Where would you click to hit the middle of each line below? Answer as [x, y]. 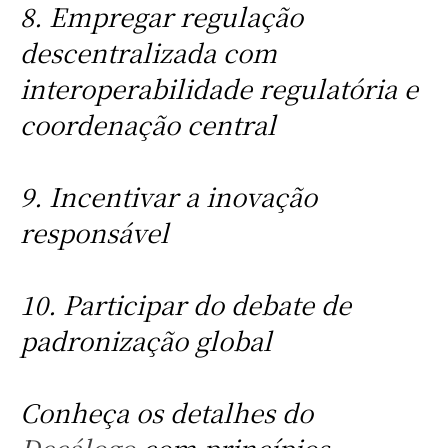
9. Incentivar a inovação [168, 196]
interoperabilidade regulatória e [218, 88]
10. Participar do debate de [185, 304]
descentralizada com [148, 52]
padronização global [145, 340]
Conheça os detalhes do [166, 412]
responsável [94, 232]
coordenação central [147, 124]
